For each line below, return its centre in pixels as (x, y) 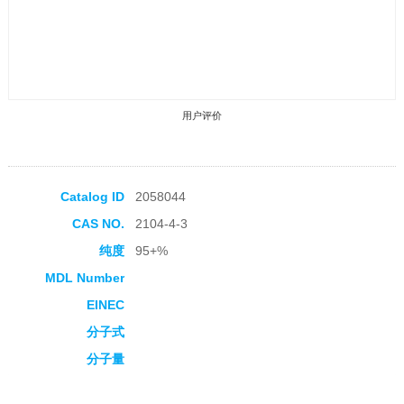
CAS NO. (98, 224)
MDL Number (84, 278)
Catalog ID (92, 197)
